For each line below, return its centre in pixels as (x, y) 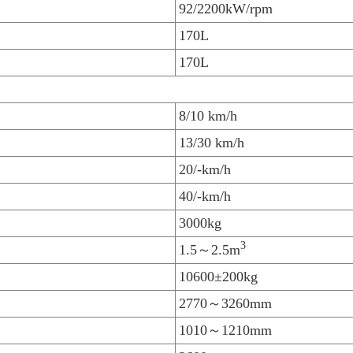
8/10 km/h (208, 116)
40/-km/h (205, 197)
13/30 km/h (212, 143)
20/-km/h (205, 170)
